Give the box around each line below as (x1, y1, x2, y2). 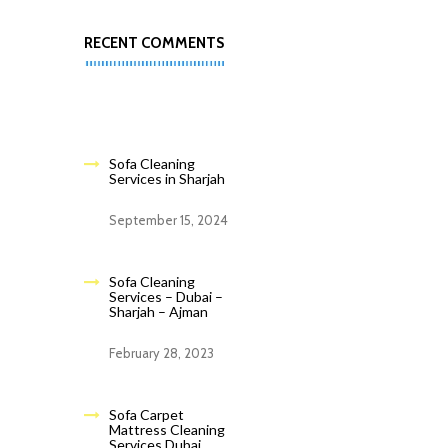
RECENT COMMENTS (83, 34, 224, 52)
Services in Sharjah (108, 170, 225, 187)
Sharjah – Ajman (108, 303, 208, 320)
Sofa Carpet (108, 406, 184, 423)
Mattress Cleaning (108, 421, 225, 438)
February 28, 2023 (108, 345, 214, 361)
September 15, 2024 (108, 212, 228, 228)
